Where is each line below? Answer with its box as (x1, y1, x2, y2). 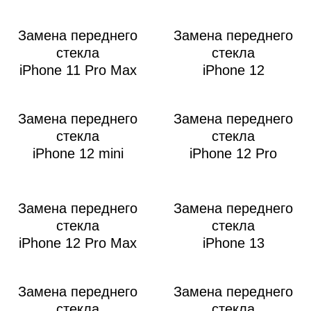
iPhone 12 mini (32, 145, 124, 161)
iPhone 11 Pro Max (19, 62, 137, 78)
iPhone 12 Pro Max (19, 235, 137, 251)
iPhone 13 (202, 235, 264, 251)
